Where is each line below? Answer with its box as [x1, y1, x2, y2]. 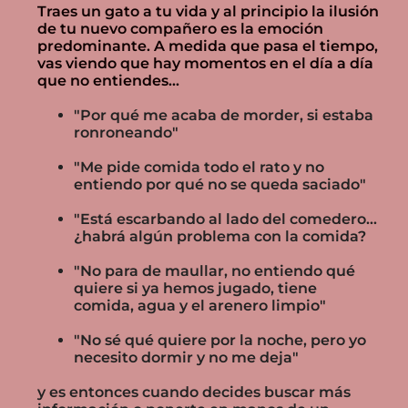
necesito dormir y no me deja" [74, 348, 299, 366]
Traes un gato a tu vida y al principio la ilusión [37, 2, 379, 20]
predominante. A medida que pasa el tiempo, [37, 36, 378, 55]
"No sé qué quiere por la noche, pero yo [74, 331, 366, 349]
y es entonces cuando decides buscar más [37, 382, 351, 401]
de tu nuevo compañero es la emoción [37, 19, 323, 37]
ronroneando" [74, 123, 178, 141]
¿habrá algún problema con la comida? [74, 227, 366, 245]
